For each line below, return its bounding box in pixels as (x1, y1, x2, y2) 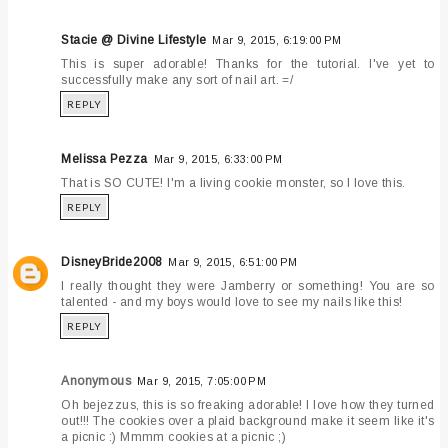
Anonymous (61, 373, 132, 388)
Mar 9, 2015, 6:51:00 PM (168, 255, 298, 268)
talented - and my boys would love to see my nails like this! (61, 294, 403, 309)
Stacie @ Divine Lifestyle (61, 32, 207, 47)
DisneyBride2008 (61, 254, 163, 269)
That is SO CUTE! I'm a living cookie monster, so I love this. (61, 175, 406, 190)
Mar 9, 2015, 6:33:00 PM (153, 152, 283, 165)
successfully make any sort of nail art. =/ (61, 72, 294, 87)
